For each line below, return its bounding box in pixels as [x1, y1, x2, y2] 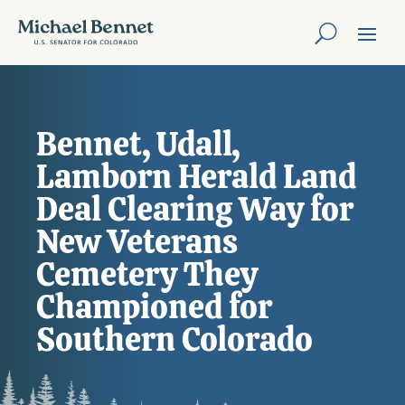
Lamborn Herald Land [36, 155, 356, 198]
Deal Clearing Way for [36, 188, 353, 231]
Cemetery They [36, 253, 258, 296]
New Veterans [36, 221, 238, 263]
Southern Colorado [36, 318, 313, 361]
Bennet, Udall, [36, 123, 240, 165]
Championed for [36, 286, 272, 328]
